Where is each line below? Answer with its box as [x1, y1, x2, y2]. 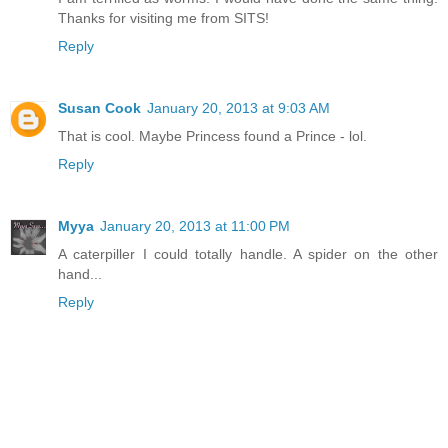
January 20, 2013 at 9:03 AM [147, 100, 330, 117]
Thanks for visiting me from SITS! [58, 10, 269, 27]
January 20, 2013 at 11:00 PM [100, 218, 290, 235]
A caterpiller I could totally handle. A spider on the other [58, 246, 438, 263]
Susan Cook [58, 100, 141, 117]
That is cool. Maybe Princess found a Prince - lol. [58, 128, 367, 145]
